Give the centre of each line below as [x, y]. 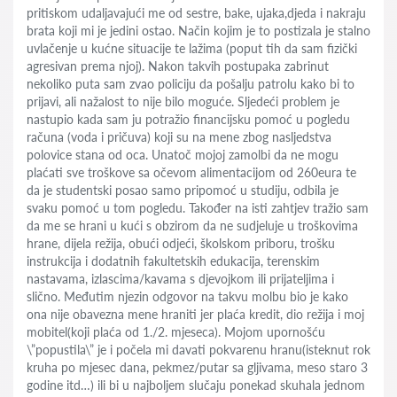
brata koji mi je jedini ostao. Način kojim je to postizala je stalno [198, 31]
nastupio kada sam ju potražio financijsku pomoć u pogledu [188, 119]
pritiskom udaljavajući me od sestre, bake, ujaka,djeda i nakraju [196, 13]
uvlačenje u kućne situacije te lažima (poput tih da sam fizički [192, 48]
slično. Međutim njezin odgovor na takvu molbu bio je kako [187, 296]
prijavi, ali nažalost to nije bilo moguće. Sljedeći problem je [183, 101]
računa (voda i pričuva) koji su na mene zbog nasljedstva [179, 137]
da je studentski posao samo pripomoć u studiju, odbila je [183, 190]
